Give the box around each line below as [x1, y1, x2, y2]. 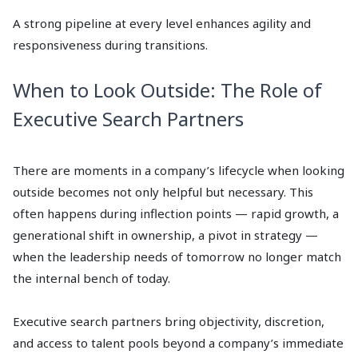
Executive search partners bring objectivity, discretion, [13, 313, 324, 330]
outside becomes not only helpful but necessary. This [13, 184, 313, 201]
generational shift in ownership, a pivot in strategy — [13, 227, 318, 244]
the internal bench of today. [13, 270, 170, 287]
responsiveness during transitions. [13, 37, 208, 54]
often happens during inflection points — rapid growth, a [13, 205, 339, 222]
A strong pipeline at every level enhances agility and [13, 15, 311, 32]
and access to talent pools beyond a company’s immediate [13, 335, 344, 352]
